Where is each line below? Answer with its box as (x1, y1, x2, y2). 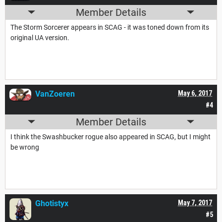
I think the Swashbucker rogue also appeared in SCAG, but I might (10, 132, 211, 141)
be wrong (10, 143, 39, 151)
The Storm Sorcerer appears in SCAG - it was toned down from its (10, 23, 209, 31)
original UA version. (10, 33, 69, 42)
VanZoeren (35, 89, 75, 99)
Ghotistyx (35, 198, 68, 208)
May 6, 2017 (178, 89, 212, 97)
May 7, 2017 (178, 198, 212, 207)
